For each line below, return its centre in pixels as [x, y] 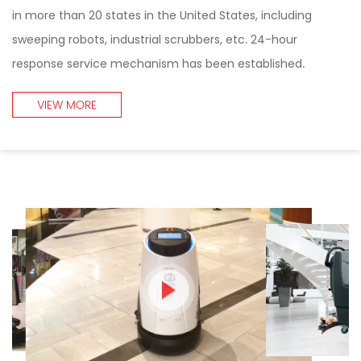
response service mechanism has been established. [158, 63]
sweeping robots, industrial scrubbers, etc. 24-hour [155, 39]
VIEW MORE [67, 105]
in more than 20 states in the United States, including [162, 15]
